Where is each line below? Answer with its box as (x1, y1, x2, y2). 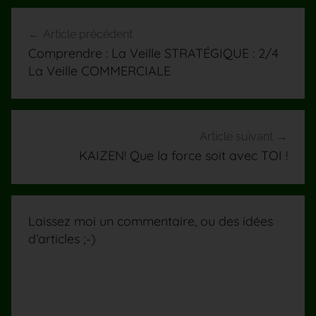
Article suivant (200, 130, 273, 144)
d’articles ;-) (28, 230, 96, 247)
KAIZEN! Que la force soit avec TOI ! (79, 147, 288, 164)
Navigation (11, 8, 107, 30)
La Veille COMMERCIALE (28, 62, 171, 79)
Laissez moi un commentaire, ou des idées (28, 212, 273, 229)
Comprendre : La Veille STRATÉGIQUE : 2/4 (28, 44, 279, 61)
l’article (11, 59, 75, 81)
